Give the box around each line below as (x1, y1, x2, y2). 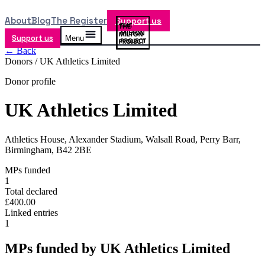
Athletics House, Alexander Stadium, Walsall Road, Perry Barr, (5, 134, 241, 144)
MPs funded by (5, 240, 100, 256)
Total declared (5, 186, 57, 196)
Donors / (5, 56, 40, 66)
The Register (51, 15, 107, 26)
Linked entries (5, 207, 58, 218)
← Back (5, 46, 36, 56)
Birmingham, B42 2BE (5, 144, 92, 155)
